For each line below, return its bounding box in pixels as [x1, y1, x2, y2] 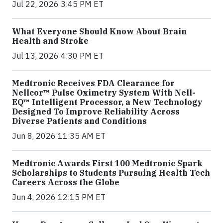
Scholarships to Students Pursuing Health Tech [12, 168, 210, 178]
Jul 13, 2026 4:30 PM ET [12, 51, 104, 61]
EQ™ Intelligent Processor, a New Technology [12, 97, 203, 108]
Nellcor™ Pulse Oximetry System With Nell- [12, 88, 196, 98]
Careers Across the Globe [12, 177, 119, 188]
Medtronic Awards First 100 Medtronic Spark [12, 158, 203, 169]
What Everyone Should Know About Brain [12, 26, 187, 37]
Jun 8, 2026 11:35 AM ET [12, 131, 106, 141]
